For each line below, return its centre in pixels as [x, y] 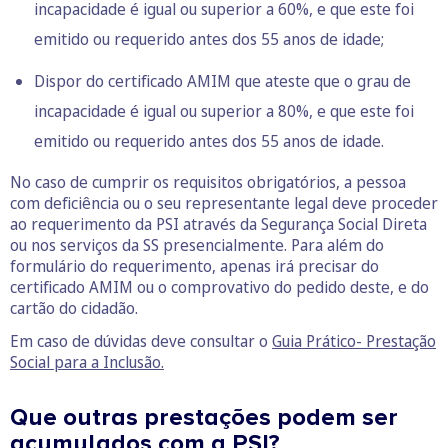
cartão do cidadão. [74, 308]
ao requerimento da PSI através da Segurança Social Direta [218, 224]
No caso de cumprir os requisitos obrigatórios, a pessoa [208, 182]
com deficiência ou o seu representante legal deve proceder [224, 203]
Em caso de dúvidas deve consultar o [141, 341]
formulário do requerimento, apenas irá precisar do [194, 266]
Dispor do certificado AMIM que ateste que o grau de [222, 81]
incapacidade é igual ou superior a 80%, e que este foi [224, 111]
